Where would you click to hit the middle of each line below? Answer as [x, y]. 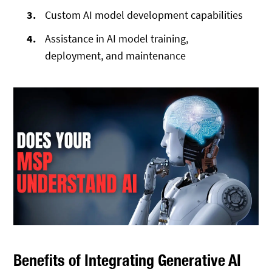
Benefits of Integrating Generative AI [127, 260]
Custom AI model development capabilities [144, 15]
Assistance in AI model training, [117, 38]
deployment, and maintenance [116, 55]
